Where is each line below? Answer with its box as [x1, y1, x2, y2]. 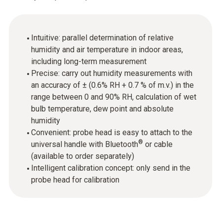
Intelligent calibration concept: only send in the [31, 163, 190, 173]
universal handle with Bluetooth [31, 140, 138, 149]
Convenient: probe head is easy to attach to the [31, 128, 192, 137]
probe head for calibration [31, 175, 119, 184]
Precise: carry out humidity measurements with [31, 69, 192, 78]
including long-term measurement [31, 57, 147, 66]
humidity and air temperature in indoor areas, [31, 45, 183, 54]
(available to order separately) [31, 151, 134, 161]
